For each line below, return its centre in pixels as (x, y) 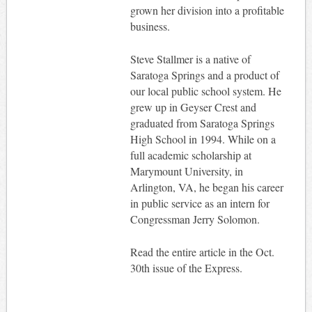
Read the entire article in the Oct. (202, 252)
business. (150, 26)
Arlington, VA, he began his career (206, 187)
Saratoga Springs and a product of (204, 75)
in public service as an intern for (200, 203)
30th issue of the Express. (186, 268)
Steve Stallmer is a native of (190, 59)
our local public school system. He (205, 91)
